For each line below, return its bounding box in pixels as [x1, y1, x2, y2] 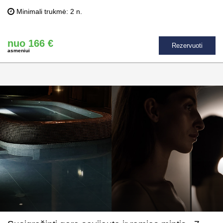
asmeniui [7, 47, 30, 53]
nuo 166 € [7, 37, 53, 49]
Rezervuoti [172, 42, 203, 50]
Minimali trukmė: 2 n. [14, 7, 82, 16]
